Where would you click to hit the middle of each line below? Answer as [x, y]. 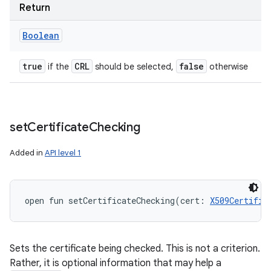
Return [35, 8]
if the [58, 67]
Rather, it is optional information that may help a [116, 263]
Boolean [41, 35]
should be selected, [134, 67]
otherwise [227, 67]
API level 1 [63, 153]
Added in [27, 153]
